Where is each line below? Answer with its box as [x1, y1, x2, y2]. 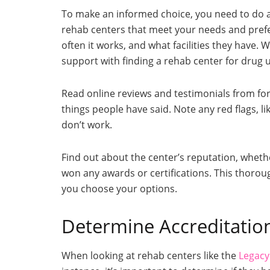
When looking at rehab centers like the [61, 249, 239, 263]
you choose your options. [61, 181, 177, 195]
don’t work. [61, 118, 112, 131]
